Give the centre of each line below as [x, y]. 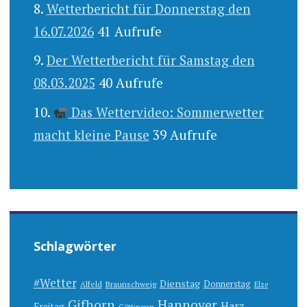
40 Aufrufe [131, 83]
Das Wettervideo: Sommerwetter [166, 112]
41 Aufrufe [129, 31]
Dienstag [180, 284]
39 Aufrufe [185, 134]
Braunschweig [131, 284]
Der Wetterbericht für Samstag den [150, 60]
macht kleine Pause [91, 134]
